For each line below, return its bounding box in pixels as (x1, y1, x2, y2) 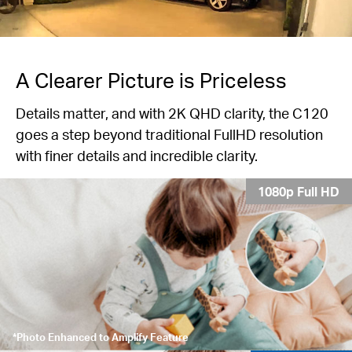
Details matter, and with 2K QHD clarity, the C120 (16, 103, 328, 122)
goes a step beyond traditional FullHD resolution (16, 124, 323, 143)
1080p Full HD (258, 183, 340, 200)
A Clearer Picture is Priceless (16, 66, 287, 93)
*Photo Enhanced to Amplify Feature (12, 329, 189, 343)
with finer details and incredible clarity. (16, 145, 258, 164)
